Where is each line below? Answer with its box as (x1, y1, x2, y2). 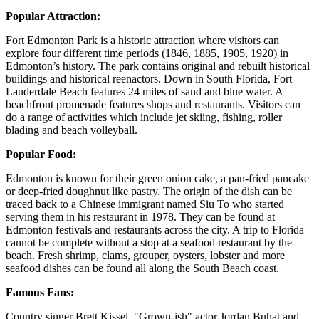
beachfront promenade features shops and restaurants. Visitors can (6, 98, 300, 110)
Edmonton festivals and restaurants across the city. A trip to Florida (6, 223, 304, 236)
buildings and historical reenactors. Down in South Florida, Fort (6, 72, 292, 85)
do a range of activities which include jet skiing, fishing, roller (6, 110, 282, 123)
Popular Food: (6, 147, 76, 160)
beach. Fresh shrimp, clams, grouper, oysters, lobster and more (6, 249, 285, 261)
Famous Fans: (6, 286, 74, 298)
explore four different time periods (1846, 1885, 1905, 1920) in (6, 46, 288, 59)
